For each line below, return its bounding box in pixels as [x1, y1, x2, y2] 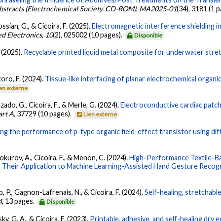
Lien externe [83, 110, 117, 118]
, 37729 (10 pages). [14, 110, 74, 118]
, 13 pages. [2, 197, 37, 206]
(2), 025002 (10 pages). [53, 31, 124, 39]
